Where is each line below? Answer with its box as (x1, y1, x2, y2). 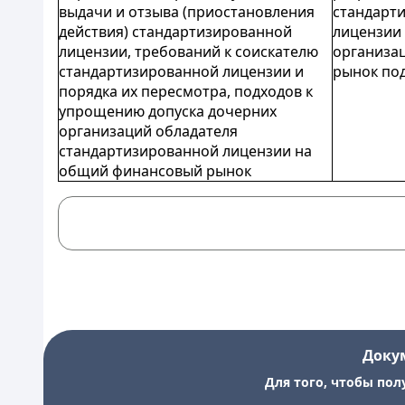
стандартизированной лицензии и (59, 61, 304, 81)
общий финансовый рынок (59, 161, 251, 181)
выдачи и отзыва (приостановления (59, 2, 315, 22)
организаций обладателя (59, 121, 238, 141)
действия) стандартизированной (59, 22, 292, 42)
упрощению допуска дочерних (59, 101, 277, 121)
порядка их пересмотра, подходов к (59, 81, 313, 101)
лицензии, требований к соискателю (59, 42, 318, 61)
